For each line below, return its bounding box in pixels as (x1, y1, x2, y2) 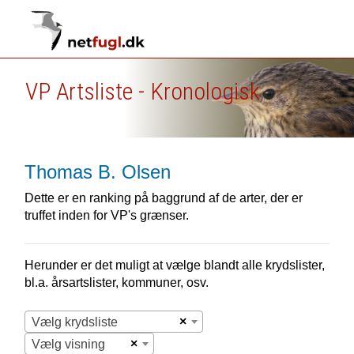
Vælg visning (31, 337, 105, 351)
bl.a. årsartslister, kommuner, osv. (24, 276, 209, 289)
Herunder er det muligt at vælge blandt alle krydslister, (24, 258, 325, 272)
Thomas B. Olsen (24, 161, 171, 183)
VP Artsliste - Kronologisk (24, 77, 260, 105)
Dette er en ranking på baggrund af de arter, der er (24, 191, 303, 205)
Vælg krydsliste (31, 315, 118, 329)
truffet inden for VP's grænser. (24, 209, 189, 222)
